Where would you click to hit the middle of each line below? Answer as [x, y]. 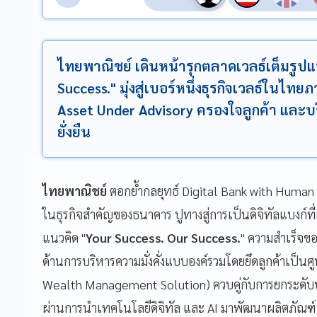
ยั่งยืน [74, 131]
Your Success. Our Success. [163, 237]
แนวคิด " [64, 237]
